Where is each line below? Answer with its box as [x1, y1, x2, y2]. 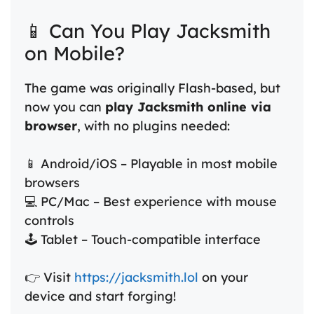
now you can [25, 98, 105, 115]
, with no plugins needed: [77, 117, 230, 134]
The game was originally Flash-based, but [25, 79, 280, 96]
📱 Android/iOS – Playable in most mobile [25, 155, 278, 172]
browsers [25, 174, 80, 191]
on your [198, 268, 248, 285]
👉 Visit [25, 268, 74, 285]
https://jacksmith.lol [74, 268, 198, 285]
